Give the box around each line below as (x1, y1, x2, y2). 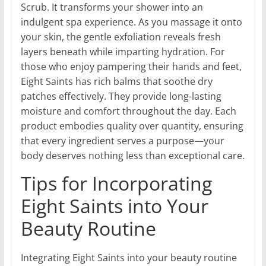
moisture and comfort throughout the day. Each (20, 104, 236, 118)
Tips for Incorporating (20, 170, 212, 196)
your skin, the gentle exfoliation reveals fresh (20, 30, 221, 43)
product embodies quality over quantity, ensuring (20, 119, 243, 132)
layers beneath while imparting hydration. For (20, 45, 225, 58)
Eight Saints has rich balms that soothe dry (20, 74, 213, 88)
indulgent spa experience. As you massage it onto (20, 15, 242, 28)
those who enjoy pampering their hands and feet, (20, 59, 242, 73)
